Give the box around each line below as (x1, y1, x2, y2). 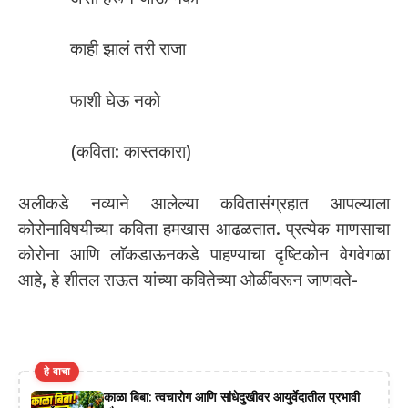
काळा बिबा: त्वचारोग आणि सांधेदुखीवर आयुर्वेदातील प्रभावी (104, 388, 360, 405)
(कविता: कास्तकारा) (70, 141, 192, 163)
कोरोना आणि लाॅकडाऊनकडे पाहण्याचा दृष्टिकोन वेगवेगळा (18, 243, 390, 265)
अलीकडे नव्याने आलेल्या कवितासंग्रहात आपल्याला (18, 192, 390, 214)
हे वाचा (44, 363, 71, 378)
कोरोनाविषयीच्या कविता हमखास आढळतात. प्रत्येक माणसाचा (18, 218, 390, 240)
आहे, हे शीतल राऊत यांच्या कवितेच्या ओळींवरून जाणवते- (18, 269, 358, 291)
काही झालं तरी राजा (70, 38, 186, 60)
